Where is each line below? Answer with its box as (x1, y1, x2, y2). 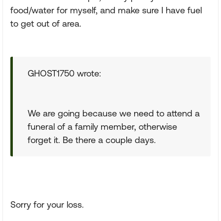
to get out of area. (10, 18, 81, 29)
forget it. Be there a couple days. (28, 135, 156, 145)
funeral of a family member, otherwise (28, 121, 177, 132)
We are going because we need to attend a (28, 108, 200, 118)
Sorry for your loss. (10, 199, 84, 210)
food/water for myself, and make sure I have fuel (10, 5, 202, 15)
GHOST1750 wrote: (28, 68, 101, 78)
